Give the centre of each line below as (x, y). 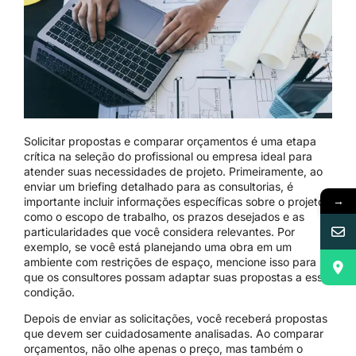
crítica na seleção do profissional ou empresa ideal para (168, 156)
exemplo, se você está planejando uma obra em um (158, 246)
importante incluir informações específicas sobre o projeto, (176, 201)
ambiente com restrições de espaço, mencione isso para (170, 261)
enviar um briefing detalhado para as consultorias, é (159, 186)
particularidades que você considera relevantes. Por (159, 231)
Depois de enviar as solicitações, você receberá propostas (176, 319)
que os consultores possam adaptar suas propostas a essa (176, 277)
